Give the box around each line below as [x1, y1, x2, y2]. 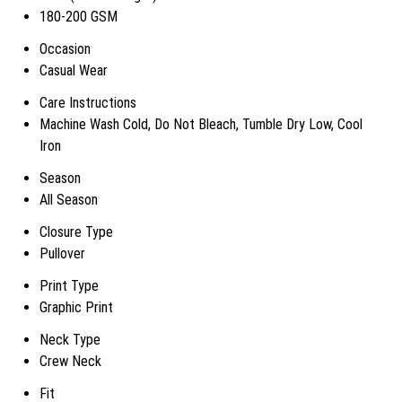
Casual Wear [39, 62, 108, 79]
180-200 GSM [39, 8, 118, 25]
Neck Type [39, 331, 100, 348]
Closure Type [39, 223, 113, 240]
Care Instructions [39, 94, 136, 111]
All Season [39, 191, 98, 208]
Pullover [39, 245, 85, 262]
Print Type [39, 277, 99, 294]
